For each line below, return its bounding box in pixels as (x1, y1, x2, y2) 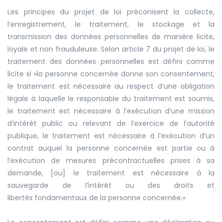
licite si (7, 68, 34, 79)
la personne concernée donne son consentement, (37, 68, 215, 79)
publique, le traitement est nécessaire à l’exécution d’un (7, 130, 215, 141)
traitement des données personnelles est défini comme (7, 56, 215, 66)
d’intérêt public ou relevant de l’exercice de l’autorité (7, 118, 215, 128)
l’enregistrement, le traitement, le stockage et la (7, 19, 215, 29)
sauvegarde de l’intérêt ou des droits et (7, 180, 215, 190)
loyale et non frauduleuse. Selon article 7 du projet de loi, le (7, 44, 215, 54)
